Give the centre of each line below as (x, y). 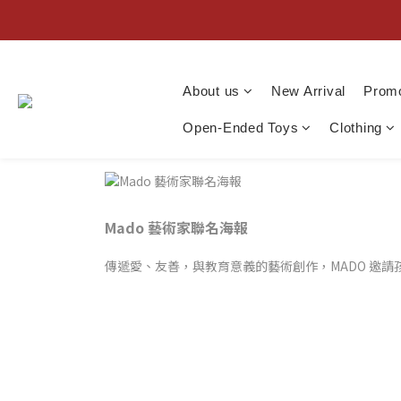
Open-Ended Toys (241, 128)
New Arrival (308, 91)
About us (211, 91)
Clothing (356, 128)
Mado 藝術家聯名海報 (176, 227)
